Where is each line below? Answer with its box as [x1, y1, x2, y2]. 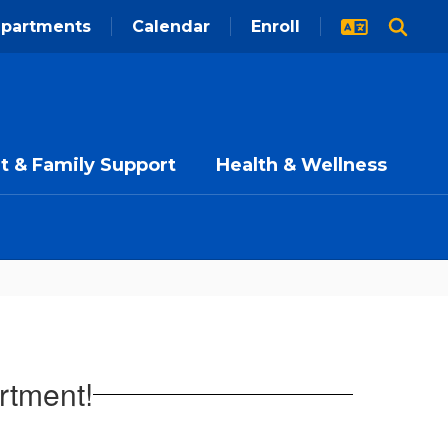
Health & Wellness [216, 154, 387, 176]
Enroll [251, 17, 300, 36]
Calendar [132, 17, 210, 36]
